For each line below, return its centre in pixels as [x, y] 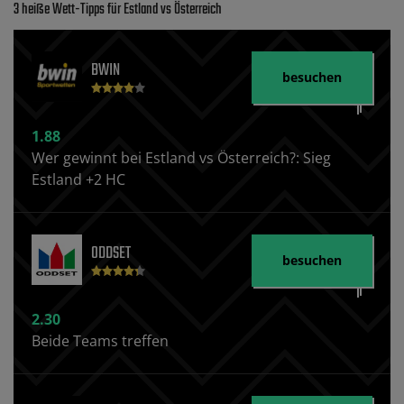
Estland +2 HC [78, 179]
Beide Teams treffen [100, 340]
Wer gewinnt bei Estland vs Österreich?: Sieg [181, 157]
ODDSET [111, 253]
